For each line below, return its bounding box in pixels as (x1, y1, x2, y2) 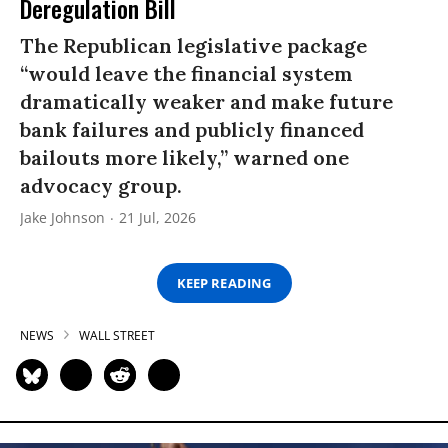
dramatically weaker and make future (20, 89, 393, 115)
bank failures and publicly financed (20, 117, 364, 143)
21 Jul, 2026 (119, 208, 196, 228)
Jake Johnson (20, 208, 105, 228)
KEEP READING (177, 273, 271, 292)
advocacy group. (20, 173, 182, 199)
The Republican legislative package (20, 33, 367, 59)
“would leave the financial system (20, 61, 353, 87)
